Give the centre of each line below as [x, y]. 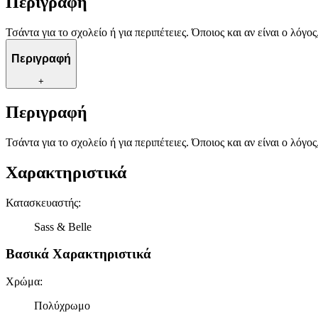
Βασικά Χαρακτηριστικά [78, 254]
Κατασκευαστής [42, 202]
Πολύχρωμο [62, 306]
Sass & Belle [63, 226]
